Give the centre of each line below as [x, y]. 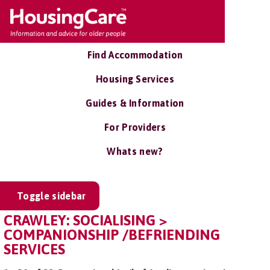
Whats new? [135, 151]
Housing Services [135, 79]
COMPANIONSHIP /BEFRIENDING [112, 235]
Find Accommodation [135, 55]
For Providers [135, 127]
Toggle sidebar [52, 196]
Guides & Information [135, 103]
